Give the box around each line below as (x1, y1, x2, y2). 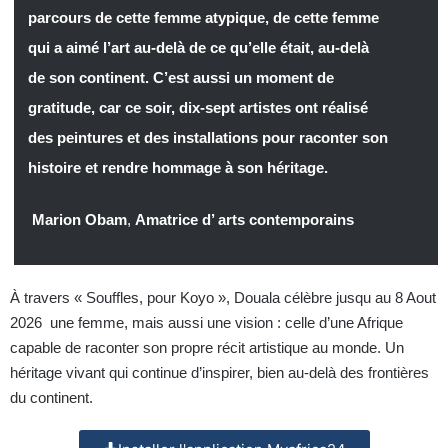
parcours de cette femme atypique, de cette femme (27, 9, 379, 27)
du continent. (10, 389, 93, 407)
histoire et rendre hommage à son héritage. (27, 159, 328, 177)
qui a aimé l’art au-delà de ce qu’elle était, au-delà (27, 39, 369, 57)
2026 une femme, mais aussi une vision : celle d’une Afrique (10, 314, 403, 332)
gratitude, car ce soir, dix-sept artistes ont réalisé (27, 99, 368, 117)
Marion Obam (27, 211, 127, 229)
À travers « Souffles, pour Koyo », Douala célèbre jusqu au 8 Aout (10, 289, 436, 307)
